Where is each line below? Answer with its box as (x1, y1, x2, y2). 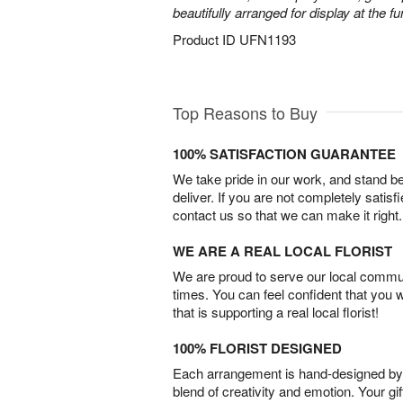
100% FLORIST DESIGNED (173, 338, 342, 359)
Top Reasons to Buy (173, 101, 318, 125)
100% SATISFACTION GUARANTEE (173, 144, 396, 165)
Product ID (173, 30, 239, 49)
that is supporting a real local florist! (173, 302, 379, 322)
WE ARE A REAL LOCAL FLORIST (173, 241, 392, 262)
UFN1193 (239, 30, 296, 49)
